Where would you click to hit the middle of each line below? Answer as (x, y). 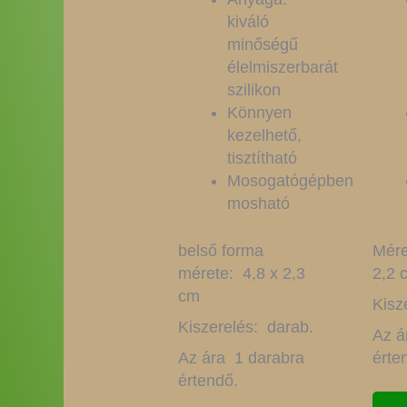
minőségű (262, 45)
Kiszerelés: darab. (245, 328)
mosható (258, 204)
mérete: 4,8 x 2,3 (241, 274)
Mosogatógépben (290, 181)
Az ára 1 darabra (241, 358)
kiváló (248, 22)
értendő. (208, 381)
